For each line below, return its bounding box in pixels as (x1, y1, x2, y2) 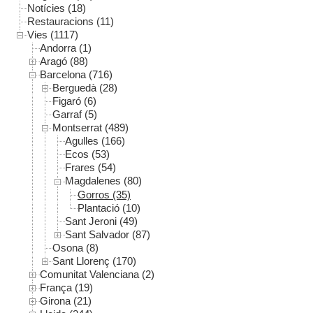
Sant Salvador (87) (65, 228, 150, 240)
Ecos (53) (65, 148, 110, 161)
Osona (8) (52, 241, 99, 254)
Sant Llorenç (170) (52, 254, 136, 267)
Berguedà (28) (52, 82, 117, 94)
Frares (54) (65, 161, 116, 174)
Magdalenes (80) (65, 175, 142, 187)
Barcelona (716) (40, 68, 112, 81)
